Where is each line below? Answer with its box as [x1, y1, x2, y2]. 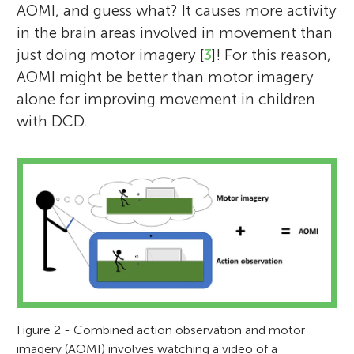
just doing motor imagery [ [17, 45, 205, 64]
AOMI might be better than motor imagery [17, 67, 314, 86]
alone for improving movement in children [17, 89, 316, 108]
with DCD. [17, 111, 88, 130]
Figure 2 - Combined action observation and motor [17, 322, 306, 337]
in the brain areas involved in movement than [17, 23, 333, 42]
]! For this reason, [212, 45, 332, 64]
